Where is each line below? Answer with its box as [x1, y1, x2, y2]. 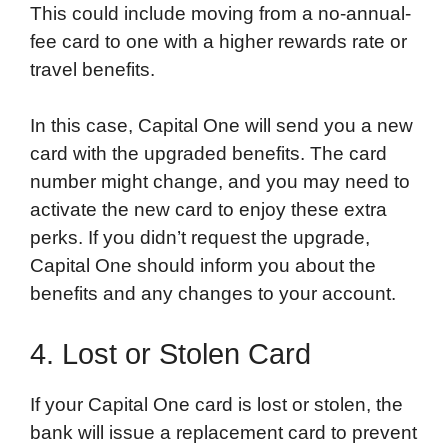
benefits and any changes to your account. [30, 283, 396, 305]
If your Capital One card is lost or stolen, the [30, 393, 403, 415]
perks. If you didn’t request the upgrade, [30, 227, 370, 249]
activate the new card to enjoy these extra [30, 199, 387, 221]
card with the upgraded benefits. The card [30, 143, 387, 165]
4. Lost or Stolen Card [30, 337, 311, 370]
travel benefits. [30, 58, 155, 80]
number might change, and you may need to [30, 171, 410, 193]
